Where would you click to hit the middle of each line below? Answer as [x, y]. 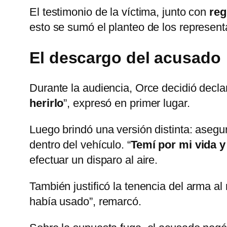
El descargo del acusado [125, 58]
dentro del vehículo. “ [80, 144]
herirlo [47, 103]
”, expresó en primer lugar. [127, 103]
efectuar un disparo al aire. [94, 160]
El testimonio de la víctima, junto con [120, 12]
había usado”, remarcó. [85, 201]
